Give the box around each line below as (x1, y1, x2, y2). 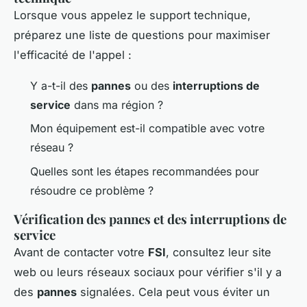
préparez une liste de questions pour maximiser (14, 27, 270, 42)
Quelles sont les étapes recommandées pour (30, 164, 259, 178)
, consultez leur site (166, 245, 271, 259)
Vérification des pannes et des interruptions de (14, 210, 286, 228)
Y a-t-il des (30, 78, 91, 93)
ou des (131, 78, 173, 93)
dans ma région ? (71, 97, 163, 112)
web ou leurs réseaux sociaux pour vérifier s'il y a (14, 265, 282, 279)
